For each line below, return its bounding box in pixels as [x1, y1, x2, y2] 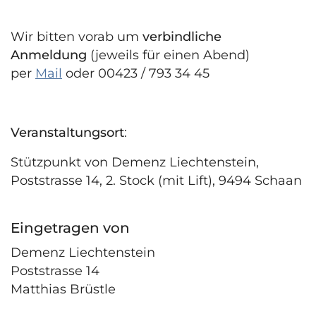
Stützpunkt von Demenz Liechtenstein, [11, 154, 259, 171]
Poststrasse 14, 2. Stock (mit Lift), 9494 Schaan [11, 173, 302, 189]
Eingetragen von [11, 219, 130, 237]
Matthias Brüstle [11, 281, 116, 298]
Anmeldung [11, 47, 87, 63]
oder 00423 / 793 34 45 [62, 66, 213, 82]
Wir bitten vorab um [11, 29, 142, 45]
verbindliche [142, 29, 221, 45]
